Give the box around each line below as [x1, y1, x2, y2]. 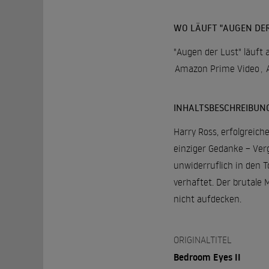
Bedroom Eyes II [173, 250, 241, 264]
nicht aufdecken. [173, 193, 241, 205]
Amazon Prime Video [174, 62, 259, 75]
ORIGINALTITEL [173, 234, 232, 246]
